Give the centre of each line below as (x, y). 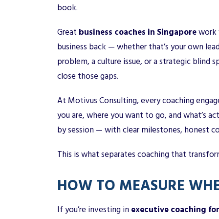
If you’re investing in (94, 209)
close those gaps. (88, 76)
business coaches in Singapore (138, 32)
